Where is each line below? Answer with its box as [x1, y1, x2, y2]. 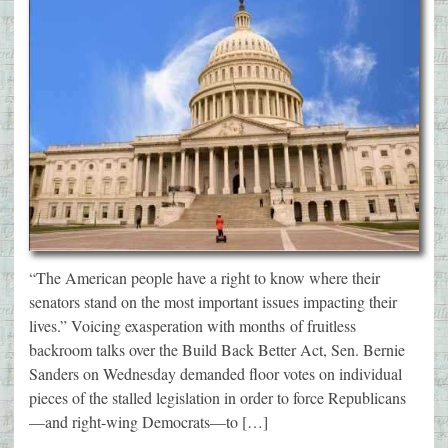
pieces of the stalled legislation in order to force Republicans [29, 386, 406, 408]
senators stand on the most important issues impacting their [29, 290, 397, 312]
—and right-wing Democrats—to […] [29, 410, 268, 432]
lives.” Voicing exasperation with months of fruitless [29, 314, 356, 336]
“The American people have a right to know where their [29, 266, 380, 288]
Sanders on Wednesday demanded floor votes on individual [29, 362, 402, 384]
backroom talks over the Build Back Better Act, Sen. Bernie [29, 338, 405, 360]
